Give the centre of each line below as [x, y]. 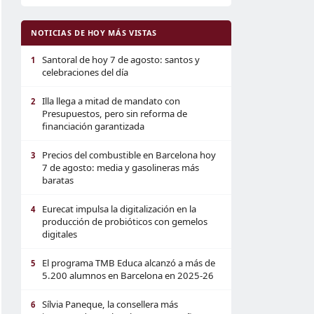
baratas [58, 180]
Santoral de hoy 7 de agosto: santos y [121, 60]
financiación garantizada [93, 126]
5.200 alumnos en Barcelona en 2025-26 [128, 275]
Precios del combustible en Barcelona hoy [129, 155]
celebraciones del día [85, 72]
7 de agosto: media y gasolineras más [121, 168]
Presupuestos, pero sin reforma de [115, 114]
